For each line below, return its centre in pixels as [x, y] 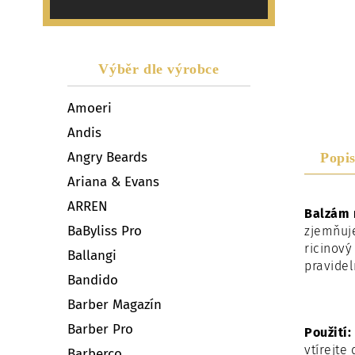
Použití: [328, 332]
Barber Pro [100, 329]
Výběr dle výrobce [159, 69]
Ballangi [92, 255]
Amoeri [90, 108]
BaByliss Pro [105, 231]
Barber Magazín [115, 304]
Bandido [93, 280]
